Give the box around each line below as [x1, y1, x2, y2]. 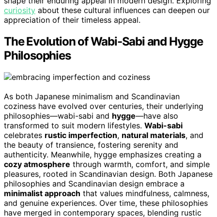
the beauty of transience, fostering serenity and [4, 139, 178, 150]
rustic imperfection [45, 130, 117, 140]
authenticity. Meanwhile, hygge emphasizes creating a [4, 149, 201, 159]
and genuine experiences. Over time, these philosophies [4, 198, 208, 208]
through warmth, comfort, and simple [70, 159, 210, 169]
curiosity [4, 5, 35, 15]
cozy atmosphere [4, 159, 70, 169]
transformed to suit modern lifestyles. [4, 120, 144, 130]
